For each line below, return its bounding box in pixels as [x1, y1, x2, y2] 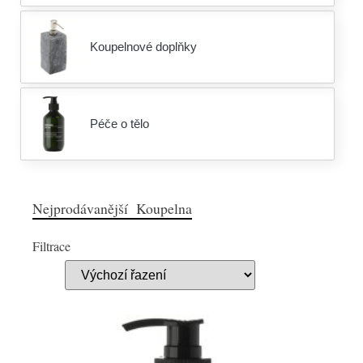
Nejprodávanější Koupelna [32, 199, 192, 218]
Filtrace [32, 237, 70, 254]
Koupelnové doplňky [90, 40, 197, 53]
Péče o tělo [90, 117, 149, 130]
